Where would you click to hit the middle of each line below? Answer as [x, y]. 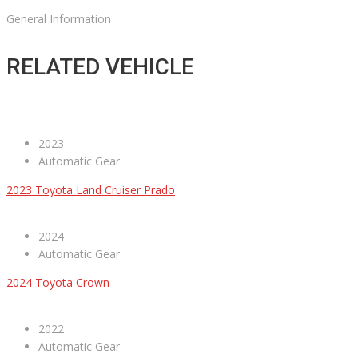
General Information [59, 19]
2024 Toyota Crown [58, 283]
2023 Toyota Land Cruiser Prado [91, 190]
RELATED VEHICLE [100, 67]
